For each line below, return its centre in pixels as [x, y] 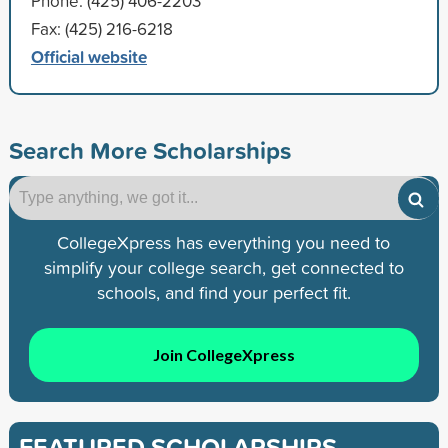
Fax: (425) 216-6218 [101, 28]
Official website [88, 56]
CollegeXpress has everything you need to [224, 242]
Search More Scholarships [149, 149]
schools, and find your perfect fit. [223, 292]
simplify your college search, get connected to [223, 267]
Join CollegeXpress [223, 355]
